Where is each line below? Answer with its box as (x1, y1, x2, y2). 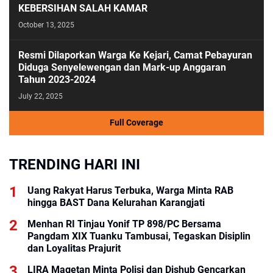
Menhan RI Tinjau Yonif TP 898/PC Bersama (27, 218, 221, 230)
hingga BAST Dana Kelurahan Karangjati (27, 196, 205, 208)
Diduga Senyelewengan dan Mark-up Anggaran (18, 61, 226, 73)
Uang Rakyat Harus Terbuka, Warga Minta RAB (27, 184, 233, 196)
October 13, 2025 (18, 20, 74, 29)
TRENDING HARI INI (9, 155, 140, 173)
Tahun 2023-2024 (18, 73, 96, 85)
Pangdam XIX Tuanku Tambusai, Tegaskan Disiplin (27, 230, 250, 242)
